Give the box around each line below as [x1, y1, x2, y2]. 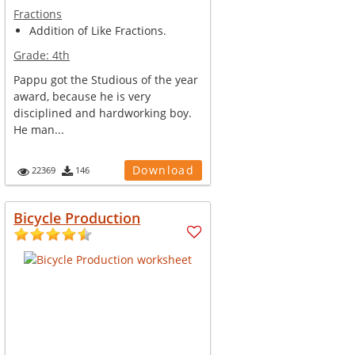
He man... [13, 122, 65, 137]
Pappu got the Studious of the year [13, 72, 199, 87]
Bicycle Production [13, 208, 141, 227]
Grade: [13, 48, 53, 63]
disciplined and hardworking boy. [13, 105, 193, 120]
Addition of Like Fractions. [29, 23, 167, 38]
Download [132, 162, 195, 177]
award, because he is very [13, 89, 151, 104]
